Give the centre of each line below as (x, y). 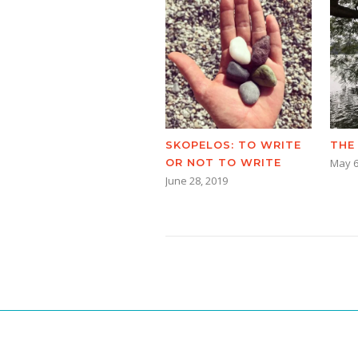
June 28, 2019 (197, 181)
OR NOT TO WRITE (223, 162)
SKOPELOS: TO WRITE (233, 145)
